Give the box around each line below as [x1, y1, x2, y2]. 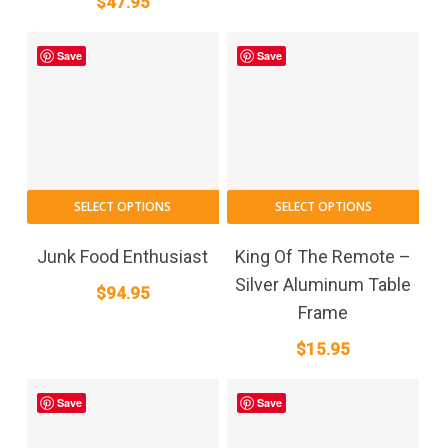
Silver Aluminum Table [235, 274, 412, 296]
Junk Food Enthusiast [37, 246, 209, 268]
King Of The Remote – [235, 246, 412, 268]
